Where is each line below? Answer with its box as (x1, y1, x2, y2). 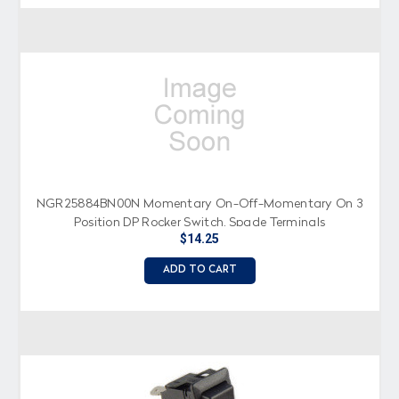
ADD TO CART (162, 265, 237, 276)
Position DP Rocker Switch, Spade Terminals (73, 216, 326, 230)
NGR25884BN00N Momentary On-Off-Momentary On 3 (36, 198, 363, 211)
